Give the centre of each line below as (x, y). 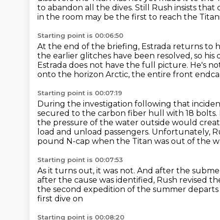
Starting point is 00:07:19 (80, 93)
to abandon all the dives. (86, 8)
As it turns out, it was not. (87, 171)
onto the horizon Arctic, (84, 74)
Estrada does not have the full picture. (114, 65)
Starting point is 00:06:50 (80, 35)
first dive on (60, 199)
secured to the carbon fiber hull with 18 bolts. (128, 113)
